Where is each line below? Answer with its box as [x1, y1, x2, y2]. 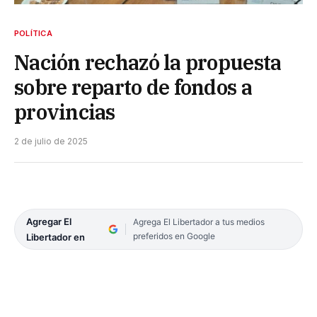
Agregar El [26, 215, 71, 227]
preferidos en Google [132, 230, 215, 241]
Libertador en [26, 231, 85, 243]
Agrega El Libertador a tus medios [132, 216, 265, 227]
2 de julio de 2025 [14, 135, 88, 146]
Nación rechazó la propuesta [14, 48, 282, 76]
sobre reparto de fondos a [14, 73, 252, 100]
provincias [14, 98, 115, 125]
